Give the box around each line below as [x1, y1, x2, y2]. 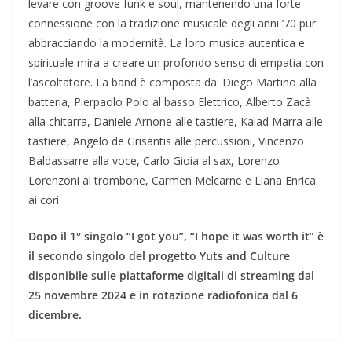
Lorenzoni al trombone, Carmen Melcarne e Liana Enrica [28, 173, 316, 189]
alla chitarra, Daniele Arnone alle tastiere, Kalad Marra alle [28, 114, 323, 130]
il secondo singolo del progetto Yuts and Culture [28, 248, 290, 264]
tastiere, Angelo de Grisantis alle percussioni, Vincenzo [28, 134, 304, 149]
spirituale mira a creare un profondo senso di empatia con [28, 55, 324, 71]
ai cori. [28, 192, 61, 208]
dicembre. [28, 307, 82, 323]
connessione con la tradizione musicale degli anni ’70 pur [28, 16, 316, 31]
